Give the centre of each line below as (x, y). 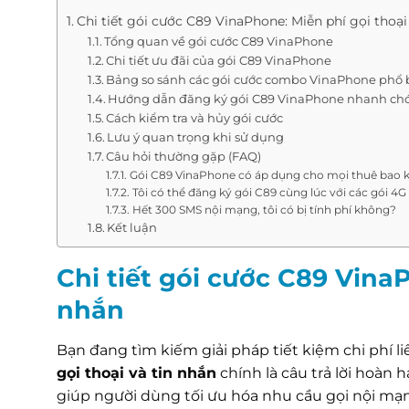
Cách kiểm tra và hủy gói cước (195, 118)
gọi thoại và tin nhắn (136, 372)
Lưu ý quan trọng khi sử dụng (196, 137)
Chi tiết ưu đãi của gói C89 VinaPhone (219, 60)
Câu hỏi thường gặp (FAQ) (184, 156)
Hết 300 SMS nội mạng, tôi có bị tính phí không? (264, 210)
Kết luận (132, 227)
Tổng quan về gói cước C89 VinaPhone (219, 41)
